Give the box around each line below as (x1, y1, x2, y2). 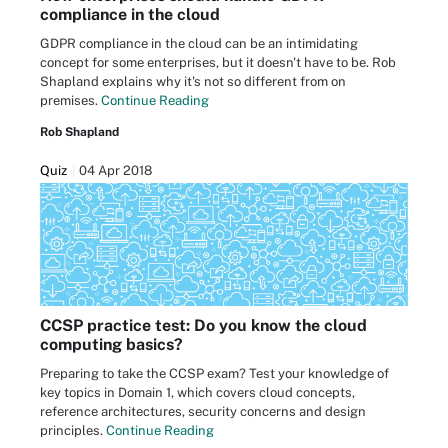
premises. (40, 92, 101, 108)
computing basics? (40, 334, 183, 354)
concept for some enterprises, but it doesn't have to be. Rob (40, 54, 396, 70)
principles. (40, 422, 106, 438)
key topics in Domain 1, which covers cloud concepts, (40, 384, 355, 400)
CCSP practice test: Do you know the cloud (40, 315, 367, 335)
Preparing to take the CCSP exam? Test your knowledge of (40, 365, 389, 381)
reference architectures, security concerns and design (40, 403, 366, 419)
